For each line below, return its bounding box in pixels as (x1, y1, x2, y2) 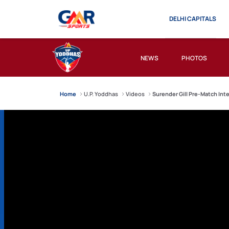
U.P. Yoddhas (84, 89, 118, 98)
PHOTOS (181, 53, 207, 62)
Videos (126, 89, 145, 98)
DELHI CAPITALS (169, 14, 216, 23)
